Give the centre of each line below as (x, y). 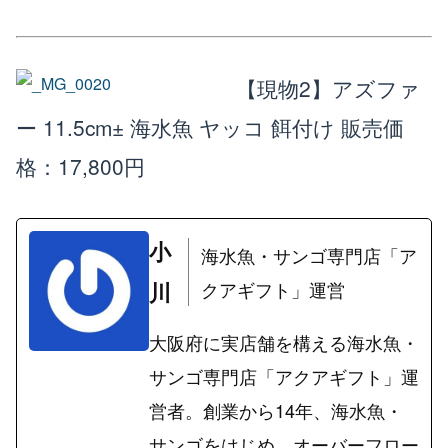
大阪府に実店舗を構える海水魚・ (284, 341)
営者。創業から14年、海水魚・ (276, 409)
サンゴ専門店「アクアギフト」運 (284, 375)
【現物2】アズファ (328, 88)
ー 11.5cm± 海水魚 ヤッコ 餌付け (175, 127)
